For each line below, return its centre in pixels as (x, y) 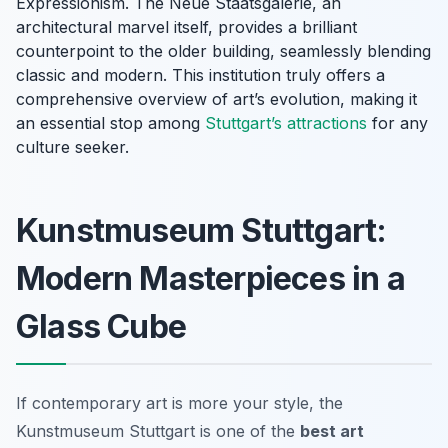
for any (397, 122)
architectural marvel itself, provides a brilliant (186, 26)
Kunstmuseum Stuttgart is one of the (158, 430)
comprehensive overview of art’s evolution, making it (216, 98)
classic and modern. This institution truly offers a (200, 74)
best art (332, 430)
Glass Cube (101, 326)
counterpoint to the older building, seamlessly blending (223, 50)
